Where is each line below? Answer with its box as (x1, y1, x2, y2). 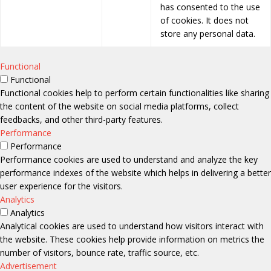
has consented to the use (160, 1, 260, 13)
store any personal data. (160, 28, 255, 40)
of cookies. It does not (160, 15, 249, 27)
